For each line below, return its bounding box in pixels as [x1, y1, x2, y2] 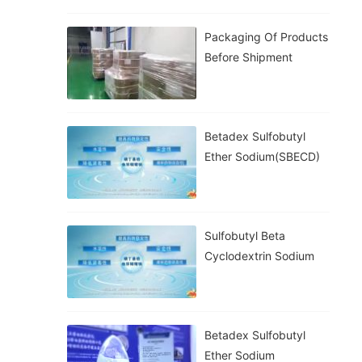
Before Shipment [204, 50, 293, 64]
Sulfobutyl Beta [204, 229, 285, 242]
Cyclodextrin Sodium [204, 249, 314, 263]
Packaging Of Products [204, 30, 328, 44]
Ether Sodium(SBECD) [204, 149, 320, 163]
